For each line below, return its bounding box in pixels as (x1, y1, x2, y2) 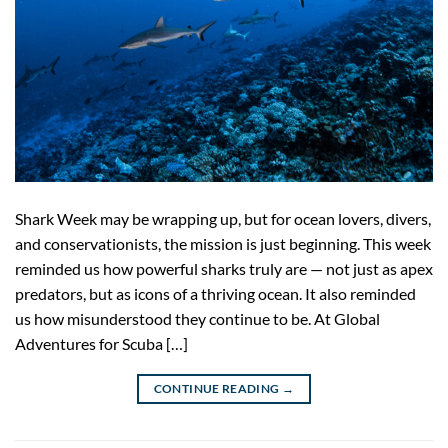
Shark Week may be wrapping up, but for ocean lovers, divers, (15, 209, 431, 229)
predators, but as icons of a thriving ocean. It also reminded (15, 284, 416, 304)
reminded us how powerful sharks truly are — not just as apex (15, 259, 433, 279)
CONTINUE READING (153, 381, 282, 397)
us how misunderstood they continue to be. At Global (15, 309, 380, 329)
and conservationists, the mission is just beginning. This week (15, 234, 431, 254)
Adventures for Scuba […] (15, 334, 188, 354)
